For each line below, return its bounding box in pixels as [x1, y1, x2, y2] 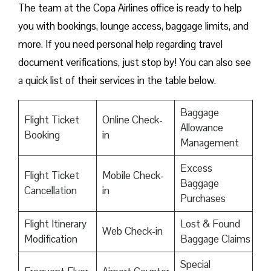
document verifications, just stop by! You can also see [18, 56, 251, 70]
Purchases [180, 192, 226, 206]
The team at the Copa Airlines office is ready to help [18, 1, 242, 15]
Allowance [180, 121, 223, 135]
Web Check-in [102, 224, 163, 238]
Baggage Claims [180, 232, 250, 246]
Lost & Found [180, 217, 240, 231]
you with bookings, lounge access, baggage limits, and [18, 19, 249, 33]
